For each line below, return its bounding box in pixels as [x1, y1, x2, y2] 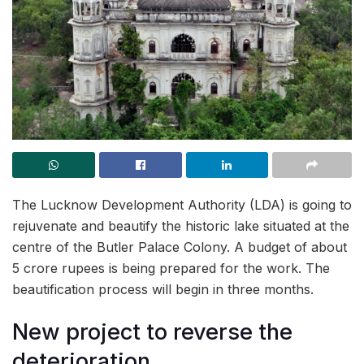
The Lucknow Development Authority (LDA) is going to [12, 196, 352, 213]
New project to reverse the [12, 318, 292, 346]
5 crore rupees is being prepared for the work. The [12, 259, 330, 276]
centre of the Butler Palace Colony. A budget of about [12, 238, 347, 255]
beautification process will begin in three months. [12, 280, 314, 297]
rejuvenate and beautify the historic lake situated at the [12, 217, 349, 234]
